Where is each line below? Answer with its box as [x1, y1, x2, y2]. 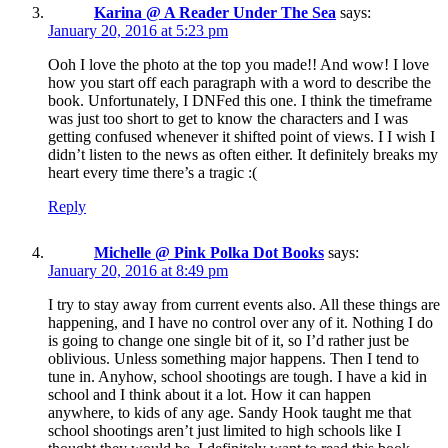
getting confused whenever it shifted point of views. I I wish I [48, 127, 435, 145]
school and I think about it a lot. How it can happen [48, 385, 371, 403]
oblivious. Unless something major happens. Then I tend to [48, 349, 419, 367]
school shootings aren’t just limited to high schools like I [48, 421, 401, 439]
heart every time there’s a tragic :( [48, 163, 257, 181]
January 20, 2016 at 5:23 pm [48, 21, 228, 39]
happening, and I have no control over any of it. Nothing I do [48, 313, 433, 331]
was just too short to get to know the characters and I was [48, 109, 408, 127]
